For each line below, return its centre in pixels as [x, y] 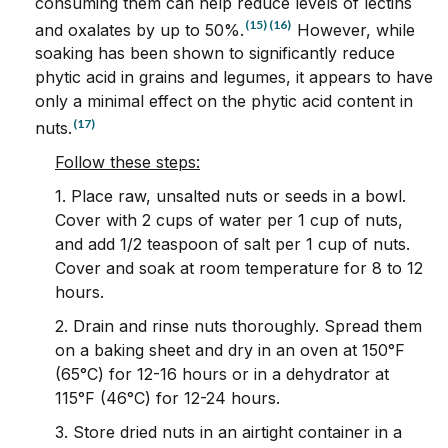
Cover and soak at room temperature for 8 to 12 [239, 268]
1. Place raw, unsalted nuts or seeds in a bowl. [230, 196]
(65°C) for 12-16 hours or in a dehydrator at [222, 374]
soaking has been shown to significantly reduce [215, 53]
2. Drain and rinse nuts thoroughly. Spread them [238, 326]
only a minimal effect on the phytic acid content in [224, 101]
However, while [353, 29]
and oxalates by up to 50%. [139, 29]
